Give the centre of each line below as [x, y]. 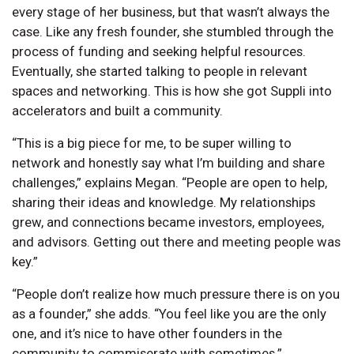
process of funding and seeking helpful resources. [159, 51]
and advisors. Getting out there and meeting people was [176, 241]
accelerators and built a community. [117, 110]
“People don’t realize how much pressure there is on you [176, 294]
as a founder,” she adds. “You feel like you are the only [169, 313]
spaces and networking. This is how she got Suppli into [172, 90]
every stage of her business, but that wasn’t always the [171, 11]
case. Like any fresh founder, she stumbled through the [173, 31]
